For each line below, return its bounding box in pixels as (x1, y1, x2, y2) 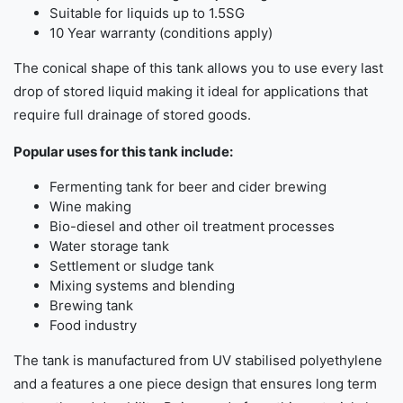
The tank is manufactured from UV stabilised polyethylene (13, 352, 382, 370)
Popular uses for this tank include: (13, 143, 233, 161)
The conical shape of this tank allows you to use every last (13, 59, 383, 77)
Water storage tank (49, 237, 169, 255)
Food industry (49, 317, 137, 335)
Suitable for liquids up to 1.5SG (49, 4, 245, 22)
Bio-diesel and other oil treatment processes (49, 218, 335, 236)
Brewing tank (49, 297, 133, 315)
